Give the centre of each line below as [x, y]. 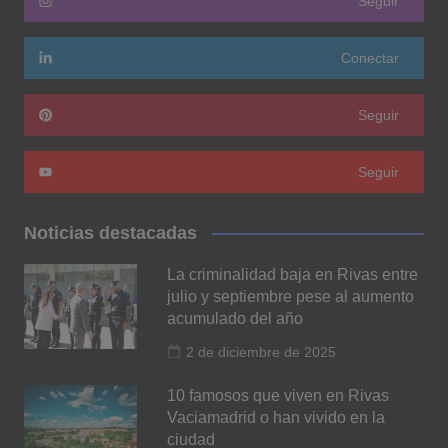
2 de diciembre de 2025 [261, 351]
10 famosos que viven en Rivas [278, 395]
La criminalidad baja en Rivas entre [293, 274]
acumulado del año [235, 318]
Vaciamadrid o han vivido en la [276, 417]
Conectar [370, 57]
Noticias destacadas [110, 232]
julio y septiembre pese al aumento [291, 296]
